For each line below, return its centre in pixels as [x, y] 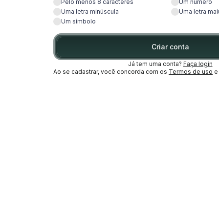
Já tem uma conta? [155, 64]
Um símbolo [78, 21]
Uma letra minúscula [90, 11]
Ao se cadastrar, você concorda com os [110, 72]
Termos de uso [191, 72]
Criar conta [170, 46]
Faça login [198, 64]
